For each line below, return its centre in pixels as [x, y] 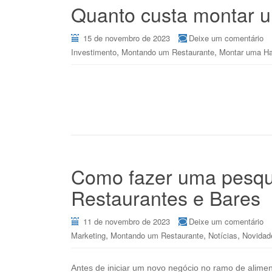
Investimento [94, 52]
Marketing [88, 235]
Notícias [223, 235]
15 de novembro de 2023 [127, 38]
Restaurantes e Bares [166, 197]
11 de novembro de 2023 [127, 221]
